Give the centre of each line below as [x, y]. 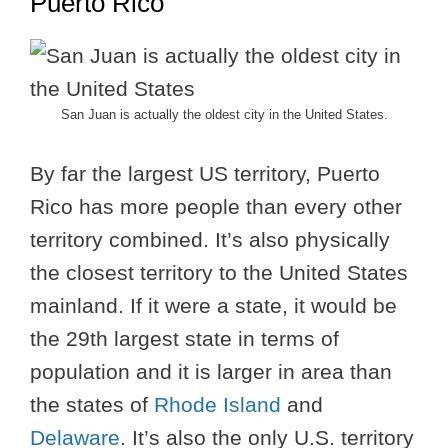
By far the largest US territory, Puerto [205, 173]
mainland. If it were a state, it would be [213, 305]
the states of [92, 404]
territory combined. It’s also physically [210, 239]
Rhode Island [217, 404]
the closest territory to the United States [219, 272]
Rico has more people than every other [216, 206]
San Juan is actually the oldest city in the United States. [224, 115]
